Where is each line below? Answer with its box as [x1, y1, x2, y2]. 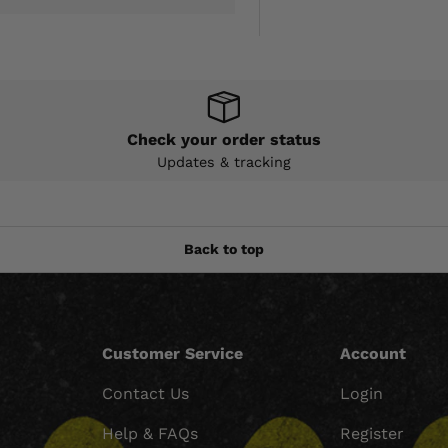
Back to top [184, 241, 264, 258]
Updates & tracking [156, 153, 291, 170]
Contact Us [101, 383, 189, 403]
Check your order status [126, 129, 321, 149]
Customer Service [101, 343, 243, 363]
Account [340, 343, 407, 363]
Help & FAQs [101, 423, 198, 443]
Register [340, 423, 405, 443]
